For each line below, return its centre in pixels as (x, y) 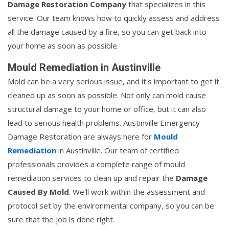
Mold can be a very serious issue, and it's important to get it (113, 82)
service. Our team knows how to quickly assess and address (114, 18)
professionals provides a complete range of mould (96, 164)
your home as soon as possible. (63, 46)
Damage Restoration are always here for (81, 137)
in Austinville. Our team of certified (118, 151)
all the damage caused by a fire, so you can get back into (107, 32)
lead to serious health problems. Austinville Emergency (104, 123)
